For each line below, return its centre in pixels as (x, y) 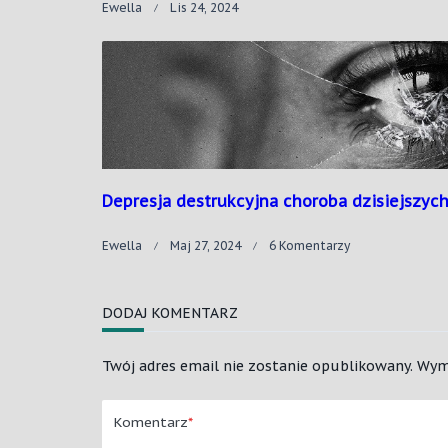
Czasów (372, 335)
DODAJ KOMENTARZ (170, 313)
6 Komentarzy (309, 246)
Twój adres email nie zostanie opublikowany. (257, 366)
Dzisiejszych (386, 317)
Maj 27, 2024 (205, 246)
